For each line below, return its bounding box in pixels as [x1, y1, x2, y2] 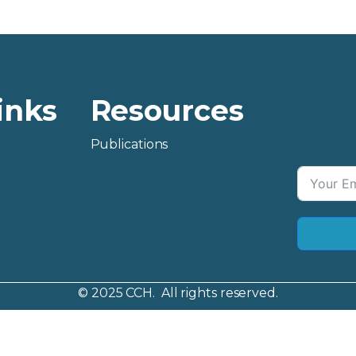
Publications [90, 137, 168, 152]
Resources [90, 93, 244, 128]
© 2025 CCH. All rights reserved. [78, 285, 278, 300]
